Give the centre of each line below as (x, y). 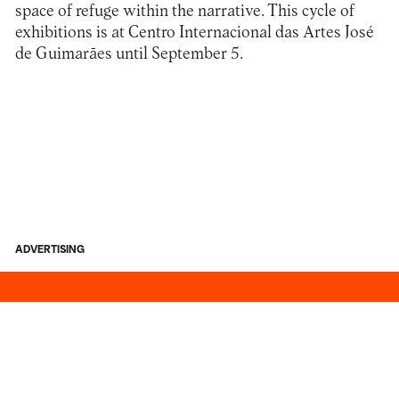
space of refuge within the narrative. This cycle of (184, 11)
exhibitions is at (71, 32)
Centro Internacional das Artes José (251, 32)
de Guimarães (65, 53)
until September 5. (179, 53)
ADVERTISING (49, 250)
